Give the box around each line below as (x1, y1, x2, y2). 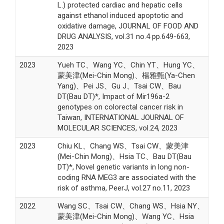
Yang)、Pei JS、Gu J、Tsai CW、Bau (57, 81, 181, 90)
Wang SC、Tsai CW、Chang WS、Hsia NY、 (57, 201, 204, 210)
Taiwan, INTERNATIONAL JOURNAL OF (57, 112, 184, 122)
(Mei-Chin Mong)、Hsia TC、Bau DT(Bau (57, 151, 191, 161)
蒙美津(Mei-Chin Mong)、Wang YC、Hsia (57, 211, 194, 221)
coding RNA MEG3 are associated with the (57, 172, 196, 182)
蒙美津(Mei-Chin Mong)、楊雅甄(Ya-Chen (57, 70, 195, 80)
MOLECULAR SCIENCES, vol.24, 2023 (57, 123, 177, 132)
